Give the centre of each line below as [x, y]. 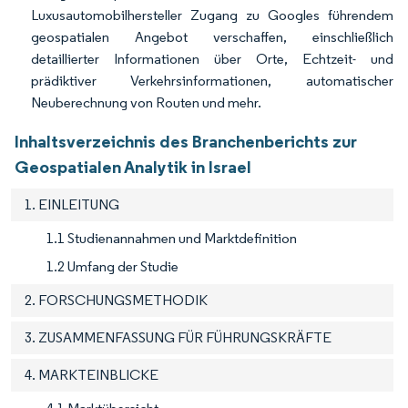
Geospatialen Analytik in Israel [133, 166]
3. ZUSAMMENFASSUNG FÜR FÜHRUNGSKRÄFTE [178, 337]
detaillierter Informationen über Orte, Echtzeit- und [212, 58]
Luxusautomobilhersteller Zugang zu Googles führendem [212, 15]
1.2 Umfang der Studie [112, 266]
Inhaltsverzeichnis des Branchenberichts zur [186, 141]
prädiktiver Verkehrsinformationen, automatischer [212, 80]
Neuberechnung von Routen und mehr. [146, 102]
